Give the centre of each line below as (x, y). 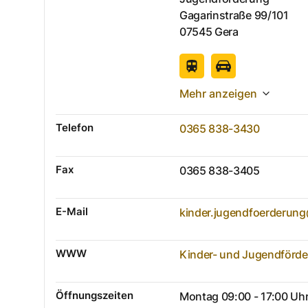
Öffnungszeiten (95, 295)
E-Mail (72, 211)
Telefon (75, 127)
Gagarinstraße (216, 15)
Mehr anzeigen (218, 93)
